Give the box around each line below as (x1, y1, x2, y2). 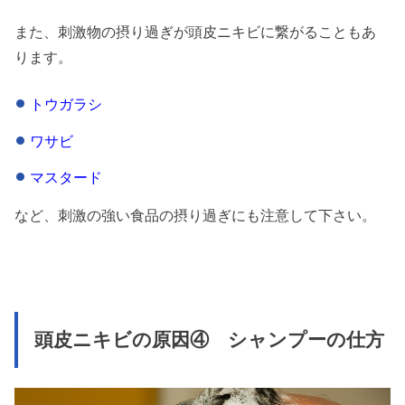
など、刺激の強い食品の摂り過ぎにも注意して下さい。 (14, 207, 377, 224)
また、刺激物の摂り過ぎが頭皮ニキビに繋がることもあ (14, 23, 377, 40)
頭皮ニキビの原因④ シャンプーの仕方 (33, 329, 384, 352)
